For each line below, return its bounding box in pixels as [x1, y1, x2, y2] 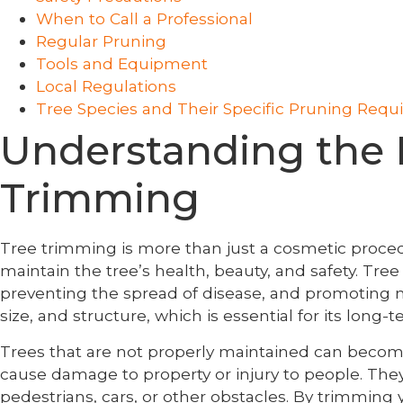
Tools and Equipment [36, 53, 208, 73]
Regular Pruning [36, 31, 166, 50]
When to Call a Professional [36, 8, 253, 28]
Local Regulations [36, 76, 176, 95]
